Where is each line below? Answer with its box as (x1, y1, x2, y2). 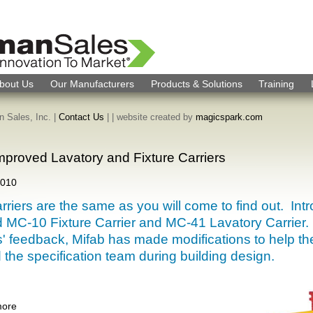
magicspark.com (196, 111, 263, 122)
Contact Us (59, 111, 104, 122)
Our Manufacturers (50, 78, 134, 89)
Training (259, 78, 295, 89)
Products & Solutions (150, 78, 242, 89)
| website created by (112, 111, 196, 122)
